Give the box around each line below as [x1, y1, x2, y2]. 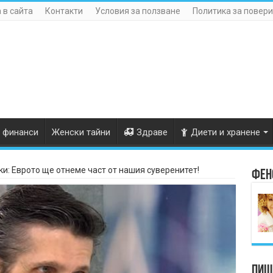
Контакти [44, 6, 83, 16]
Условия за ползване [94, 6, 180, 16]
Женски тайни [51, 127, 110, 138]
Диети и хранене [190, 127, 260, 138]
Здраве [136, 127, 168, 138]
